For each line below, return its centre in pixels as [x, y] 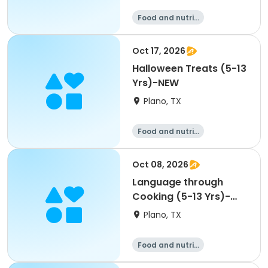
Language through [178, 182]
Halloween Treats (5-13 [189, 68]
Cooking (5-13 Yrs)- [181, 197]
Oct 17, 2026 [159, 51]
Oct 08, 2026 [160, 165]
